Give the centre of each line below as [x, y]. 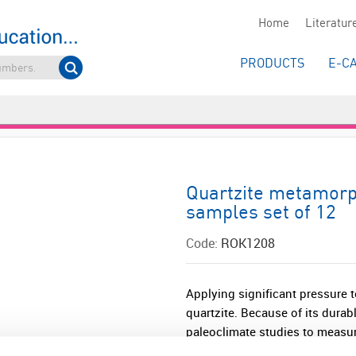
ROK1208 [248, 243]
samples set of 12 [261, 213]
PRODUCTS [272, 64]
